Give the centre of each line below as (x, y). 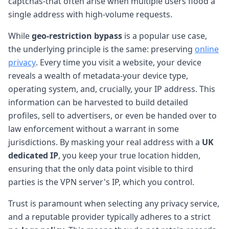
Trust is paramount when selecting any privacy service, (114, 203)
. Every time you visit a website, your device (119, 62)
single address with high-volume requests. (90, 14)
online (207, 49)
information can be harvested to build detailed (98, 102)
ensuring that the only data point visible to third (101, 168)
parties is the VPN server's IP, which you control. (101, 182)
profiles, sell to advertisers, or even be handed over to (112, 115)
